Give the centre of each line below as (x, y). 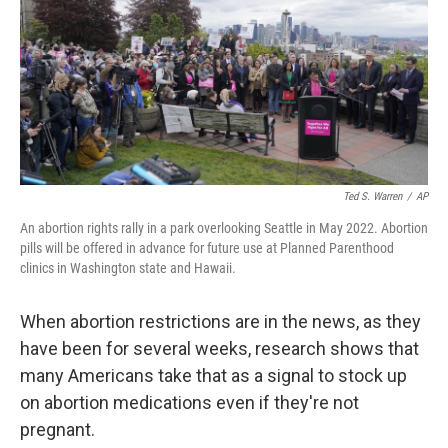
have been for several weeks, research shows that (219, 349)
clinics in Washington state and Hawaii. (128, 268)
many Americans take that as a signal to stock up (213, 376)
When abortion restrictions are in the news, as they (220, 322)
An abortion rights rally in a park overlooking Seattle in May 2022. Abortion (224, 228)
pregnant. (57, 430)
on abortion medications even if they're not (189, 403)
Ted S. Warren (372, 197)
